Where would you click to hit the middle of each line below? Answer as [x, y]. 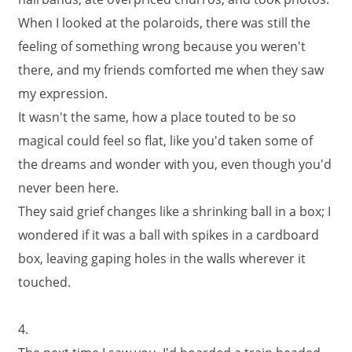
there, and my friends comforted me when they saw [171, 70]
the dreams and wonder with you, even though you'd [175, 164]
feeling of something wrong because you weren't [162, 46]
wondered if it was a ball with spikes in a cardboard [169, 235]
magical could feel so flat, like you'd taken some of [165, 141]
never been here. [68, 188]
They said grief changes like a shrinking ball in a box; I [174, 211]
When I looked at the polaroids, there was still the [164, 23]
